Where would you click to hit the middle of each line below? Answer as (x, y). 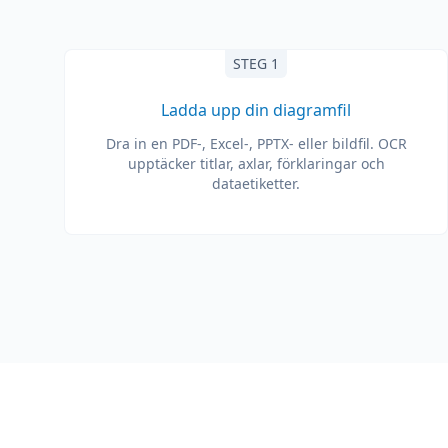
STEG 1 (256, 63)
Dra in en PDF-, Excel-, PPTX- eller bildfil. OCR (256, 143)
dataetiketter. (256, 183)
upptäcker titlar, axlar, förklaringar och (256, 163)
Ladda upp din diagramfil (256, 110)
